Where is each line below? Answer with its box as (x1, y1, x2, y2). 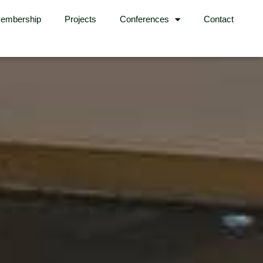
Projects (64, 14, 96, 24)
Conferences (119, 14, 169, 24)
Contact (203, 14, 234, 24)
